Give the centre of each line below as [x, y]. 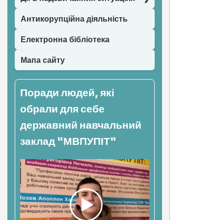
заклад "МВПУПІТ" [68, 141]
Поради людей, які [67, 93]
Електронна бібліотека [65, 39]
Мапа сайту [43, 60]
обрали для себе [62, 109]
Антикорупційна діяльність [74, 19]
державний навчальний [81, 125]
